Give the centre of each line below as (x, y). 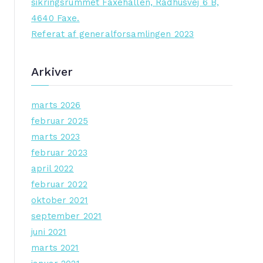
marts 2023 (56, 137)
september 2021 (67, 216)
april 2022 (53, 169)
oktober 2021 (60, 200)
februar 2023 (59, 153)
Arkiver (52, 72)
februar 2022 (59, 185)
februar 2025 (60, 121)
